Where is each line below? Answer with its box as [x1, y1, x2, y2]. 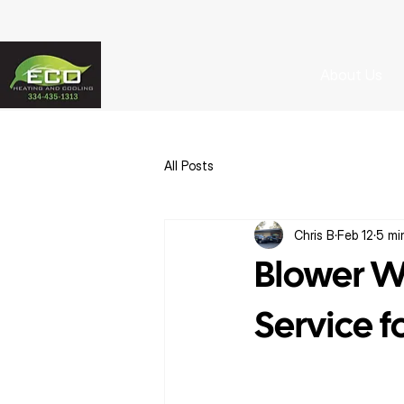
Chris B [294, 226, 335, 243]
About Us [319, 66, 382, 85]
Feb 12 [337, 226, 373, 243]
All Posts [164, 157, 214, 173]
